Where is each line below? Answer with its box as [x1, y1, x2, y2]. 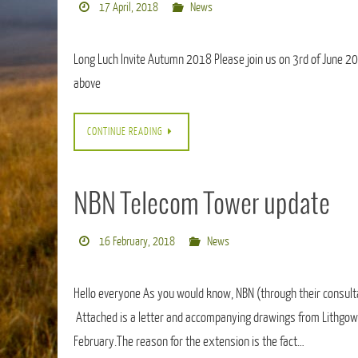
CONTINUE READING [87, 125, 163, 137]
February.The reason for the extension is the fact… [74, 334, 304, 349]
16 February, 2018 [98, 235, 175, 249]
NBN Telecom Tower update [74, 190, 330, 220]
